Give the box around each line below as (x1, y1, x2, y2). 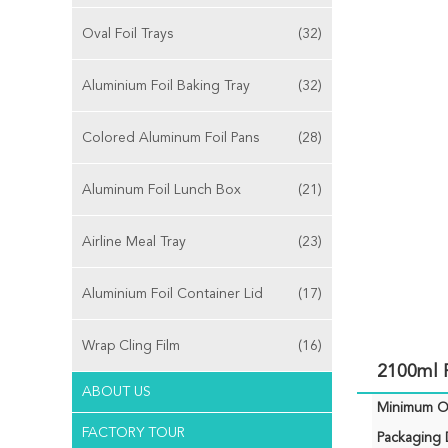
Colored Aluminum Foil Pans (82, 131, 259, 145)
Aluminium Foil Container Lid (82, 287, 263, 301)
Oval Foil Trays (82, 27, 173, 41)
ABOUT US (82, 385, 151, 399)
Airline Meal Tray (82, 235, 186, 249)
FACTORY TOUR (82, 426, 185, 440)
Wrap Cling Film (82, 339, 180, 353)
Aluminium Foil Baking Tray (82, 79, 250, 93)
